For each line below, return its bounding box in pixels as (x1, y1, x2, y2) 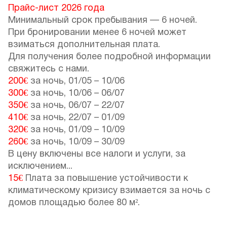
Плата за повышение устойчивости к (23, 174, 188, 183)
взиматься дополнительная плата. (8, 41, 160, 50)
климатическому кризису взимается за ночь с (8, 186, 210, 196)
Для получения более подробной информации (8, 53, 211, 62)
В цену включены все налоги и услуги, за (8, 150, 185, 159)
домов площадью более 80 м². (8, 199, 140, 208)
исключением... (8, 162, 72, 171)
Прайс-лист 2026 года (8, 4, 104, 13)
